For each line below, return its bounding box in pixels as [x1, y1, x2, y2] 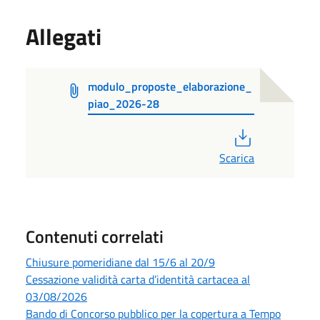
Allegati [26, 19, 101, 54]
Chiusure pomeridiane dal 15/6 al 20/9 [26, 253, 215, 271]
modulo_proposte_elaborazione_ [87, 77, 252, 95]
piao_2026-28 [87, 94, 159, 112]
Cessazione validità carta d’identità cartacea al [26, 270, 250, 288]
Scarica [219, 149, 254, 166]
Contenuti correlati [26, 223, 164, 249]
